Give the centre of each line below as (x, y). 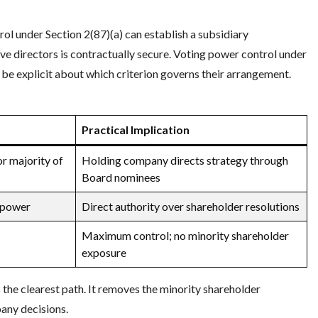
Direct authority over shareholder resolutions (191, 206)
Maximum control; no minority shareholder (185, 235)
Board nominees (121, 177)
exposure (104, 252)
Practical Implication (136, 130)
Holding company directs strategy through (185, 160)
